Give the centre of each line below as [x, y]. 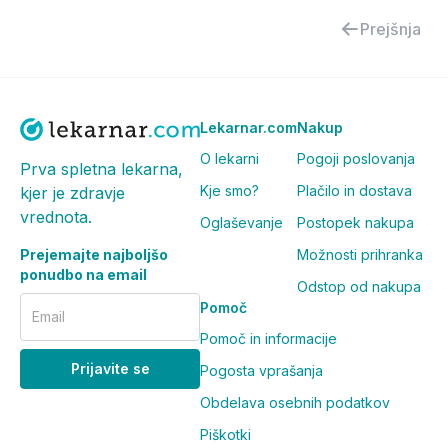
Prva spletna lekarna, [101, 168]
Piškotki [225, 434]
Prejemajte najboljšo [94, 254]
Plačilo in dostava [354, 190]
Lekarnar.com [248, 127]
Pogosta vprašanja [261, 370]
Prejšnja [390, 29]
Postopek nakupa [355, 222]
